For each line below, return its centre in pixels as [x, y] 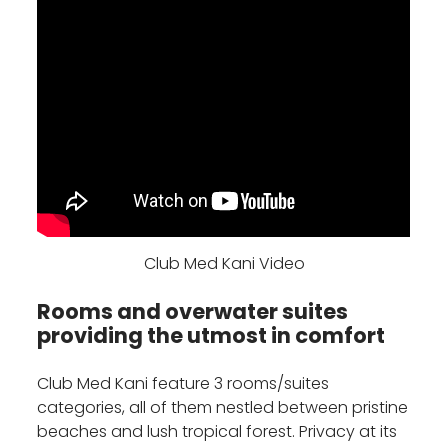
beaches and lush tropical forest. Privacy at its [217, 432]
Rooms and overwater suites [193, 312]
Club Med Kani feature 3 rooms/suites [183, 384]
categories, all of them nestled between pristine [223, 408]
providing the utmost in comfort [211, 336]
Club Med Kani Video [224, 264]
